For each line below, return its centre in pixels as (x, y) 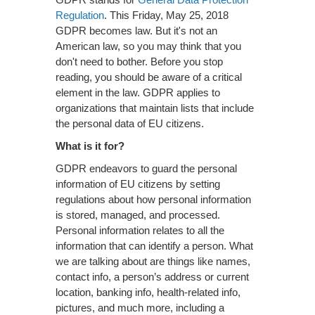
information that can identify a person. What (154, 246)
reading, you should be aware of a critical (149, 77)
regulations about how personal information (153, 199)
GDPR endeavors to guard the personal (146, 168)
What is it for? (90, 146)
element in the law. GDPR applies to (138, 92)
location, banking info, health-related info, (148, 292)
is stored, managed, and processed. (138, 215)
